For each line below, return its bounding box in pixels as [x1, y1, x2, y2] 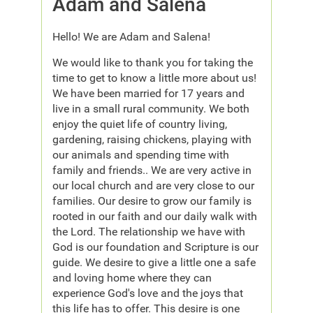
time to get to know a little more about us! [52, 71, 257, 85]
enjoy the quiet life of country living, [52, 117, 228, 131]
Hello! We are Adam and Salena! [52, 29, 211, 43]
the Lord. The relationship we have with [52, 224, 246, 238]
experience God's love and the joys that [52, 286, 244, 300]
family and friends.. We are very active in [52, 163, 252, 177]
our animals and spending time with [52, 147, 230, 161]
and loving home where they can [52, 270, 212, 284]
